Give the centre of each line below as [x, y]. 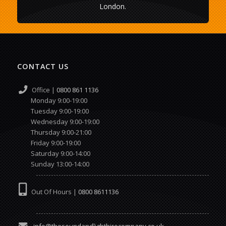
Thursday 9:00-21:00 [54, 132]
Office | [42, 90]
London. [113, 7]
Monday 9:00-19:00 [59, 101]
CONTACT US [43, 67]
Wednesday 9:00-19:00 [58, 122]
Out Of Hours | [52, 192]
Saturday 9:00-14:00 [53, 154]
